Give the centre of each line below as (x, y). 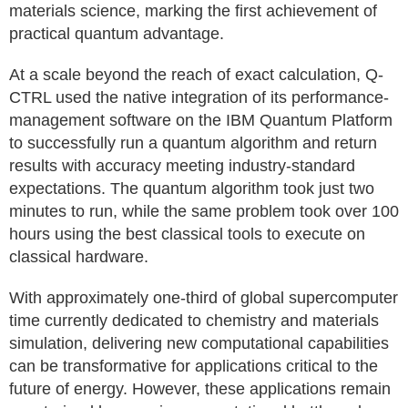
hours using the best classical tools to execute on (187, 234)
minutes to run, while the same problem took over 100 (204, 211)
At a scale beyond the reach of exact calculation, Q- (196, 75)
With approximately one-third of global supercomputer (204, 298)
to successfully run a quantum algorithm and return (193, 143)
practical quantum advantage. (117, 34)
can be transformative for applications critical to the (194, 366)
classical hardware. (79, 257)
